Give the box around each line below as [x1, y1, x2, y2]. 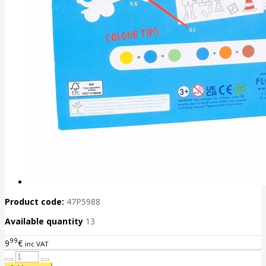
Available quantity [5, 216, 85, 227]
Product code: [5, 196, 64, 208]
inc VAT [25, 239, 49, 248]
